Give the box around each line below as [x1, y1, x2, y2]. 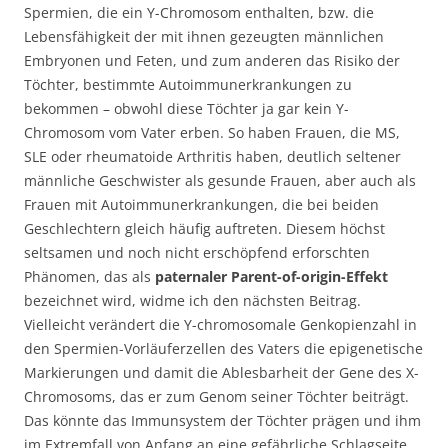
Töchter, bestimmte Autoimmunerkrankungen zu [24, 74, 352, 94]
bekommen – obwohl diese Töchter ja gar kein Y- [24, 98, 349, 118]
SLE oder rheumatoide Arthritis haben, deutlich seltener [24, 146, 401, 166]
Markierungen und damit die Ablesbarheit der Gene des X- [24, 362, 419, 382]
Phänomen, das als [24, 266, 155, 286]
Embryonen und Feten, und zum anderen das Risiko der [24, 50, 400, 70]
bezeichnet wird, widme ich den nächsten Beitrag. [24, 290, 361, 310]
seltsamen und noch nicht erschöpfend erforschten [24, 242, 370, 262]
